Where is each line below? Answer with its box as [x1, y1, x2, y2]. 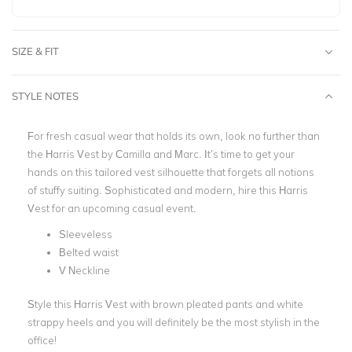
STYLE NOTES [12, 90, 79, 102]
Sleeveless [59, 228, 112, 240]
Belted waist [59, 246, 119, 258]
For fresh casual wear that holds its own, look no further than [27, 130, 320, 142]
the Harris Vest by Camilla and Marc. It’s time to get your [27, 148, 295, 160]
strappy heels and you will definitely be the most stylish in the [27, 315, 320, 328]
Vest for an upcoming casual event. [27, 202, 196, 214]
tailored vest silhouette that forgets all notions [93, 166, 314, 178]
